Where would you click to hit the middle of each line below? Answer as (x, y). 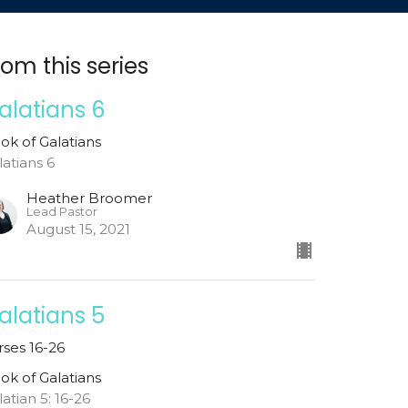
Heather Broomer (90, 199)
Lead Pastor (62, 212)
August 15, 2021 (79, 229)
